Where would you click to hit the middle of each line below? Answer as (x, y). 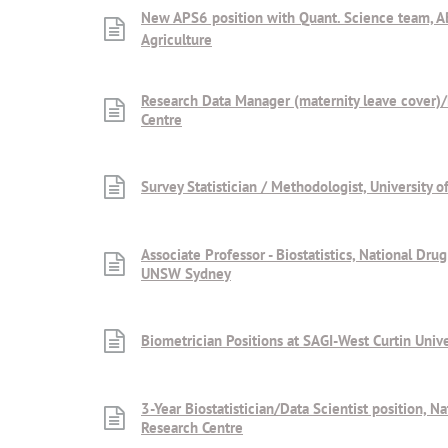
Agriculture (176, 39)
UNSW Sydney (186, 273)
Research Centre (192, 427)
